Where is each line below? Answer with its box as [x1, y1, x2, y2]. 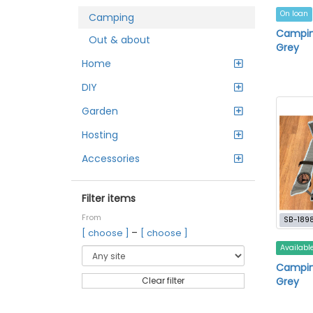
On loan [279, 8, 308, 20]
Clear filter [141, 275, 184, 286]
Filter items [82, 191, 136, 205]
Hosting [82, 128, 118, 142]
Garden [82, 104, 118, 118]
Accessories [82, 152, 140, 166]
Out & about [89, 33, 150, 47]
